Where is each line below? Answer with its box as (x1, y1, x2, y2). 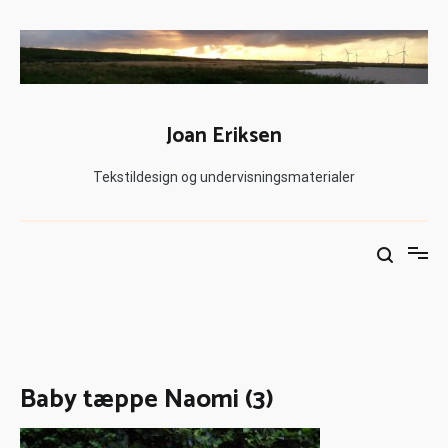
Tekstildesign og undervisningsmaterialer (93, 168, 355, 185)
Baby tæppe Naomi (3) (20, 377, 274, 421)
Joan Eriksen (166, 118, 282, 153)
